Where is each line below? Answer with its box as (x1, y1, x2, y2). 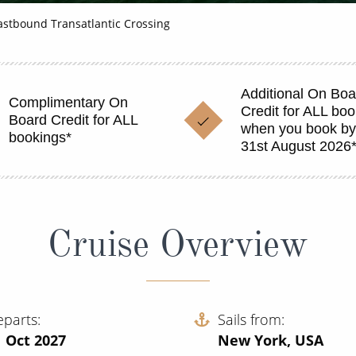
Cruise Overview (48, 221, 308, 266)
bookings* (8, 130, 72, 145)
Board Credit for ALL (8, 112, 137, 128)
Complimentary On (8, 95, 128, 110)
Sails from (218, 309, 281, 329)
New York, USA (218, 330, 323, 350)
